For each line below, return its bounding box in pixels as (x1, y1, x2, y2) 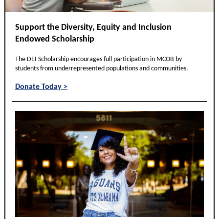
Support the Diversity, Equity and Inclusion (15, 23, 172, 32)
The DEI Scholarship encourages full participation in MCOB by (15, 56, 182, 63)
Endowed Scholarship (15, 35, 94, 44)
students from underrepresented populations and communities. (15, 65, 188, 72)
